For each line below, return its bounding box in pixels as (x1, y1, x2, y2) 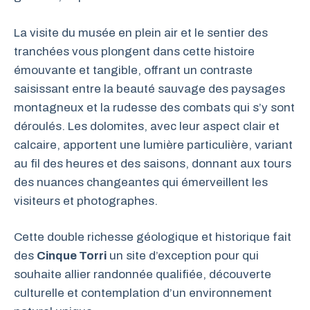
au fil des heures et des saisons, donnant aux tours (14, 156, 291, 170)
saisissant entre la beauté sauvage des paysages (14, 82, 285, 95)
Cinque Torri (37, 249, 107, 262)
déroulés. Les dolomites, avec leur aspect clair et (14, 119, 280, 133)
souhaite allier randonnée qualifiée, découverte (14, 268, 271, 281)
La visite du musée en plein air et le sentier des (14, 26, 268, 39)
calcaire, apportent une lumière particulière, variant (14, 138, 293, 152)
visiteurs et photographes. (14, 194, 158, 208)
